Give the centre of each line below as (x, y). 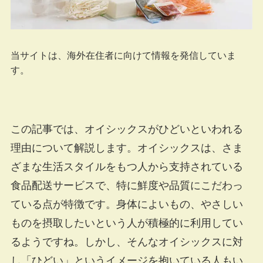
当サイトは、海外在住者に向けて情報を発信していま (123, 55)
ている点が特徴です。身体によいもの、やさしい (127, 205)
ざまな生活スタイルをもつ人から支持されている (127, 167)
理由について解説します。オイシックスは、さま (127, 148)
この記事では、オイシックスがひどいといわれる (127, 129)
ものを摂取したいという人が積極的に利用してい (127, 223)
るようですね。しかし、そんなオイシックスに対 (127, 242)
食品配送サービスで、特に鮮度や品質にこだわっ (127, 186)
